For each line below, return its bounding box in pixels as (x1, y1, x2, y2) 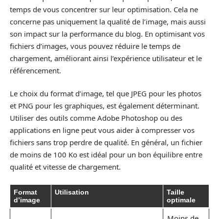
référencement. (10, 65, 61, 75)
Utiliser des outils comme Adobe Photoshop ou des (10, 113, 182, 123)
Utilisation (55, 188, 89, 196)
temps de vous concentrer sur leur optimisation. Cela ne (10, 4, 198, 14)
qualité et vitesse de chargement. (10, 162, 121, 172)
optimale (167, 196, 196, 204)
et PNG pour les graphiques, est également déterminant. (10, 101, 199, 111)
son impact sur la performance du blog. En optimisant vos (10, 28, 205, 39)
